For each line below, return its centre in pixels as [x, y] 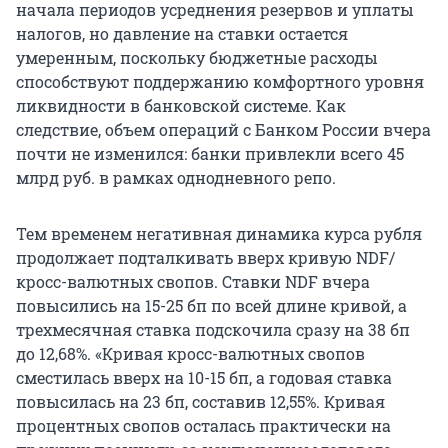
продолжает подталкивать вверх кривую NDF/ [205, 258]
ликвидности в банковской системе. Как [181, 106]
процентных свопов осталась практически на [203, 426]
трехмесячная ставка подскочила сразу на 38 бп [213, 330]
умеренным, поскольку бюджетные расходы [197, 58]
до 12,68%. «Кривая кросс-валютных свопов [190, 354]
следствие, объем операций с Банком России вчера [223, 130]
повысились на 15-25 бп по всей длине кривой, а [211, 306]
